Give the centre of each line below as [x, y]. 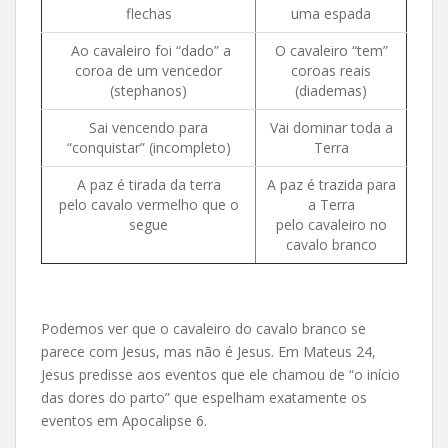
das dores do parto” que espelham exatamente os [204, 397]
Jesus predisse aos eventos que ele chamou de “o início [220, 374]
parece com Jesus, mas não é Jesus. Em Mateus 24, [208, 351]
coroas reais [331, 70]
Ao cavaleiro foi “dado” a [148, 50]
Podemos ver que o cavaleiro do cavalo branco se [203, 328]
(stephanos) [148, 90]
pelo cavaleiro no [331, 224]
